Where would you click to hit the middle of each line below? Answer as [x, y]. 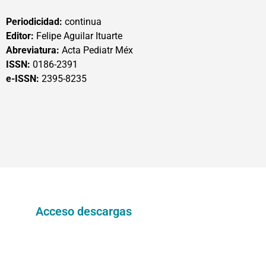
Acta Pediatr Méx [96, 50]
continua [82, 22]
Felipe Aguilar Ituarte [78, 36]
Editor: [20, 36]
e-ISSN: [24, 79]
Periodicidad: [34, 22]
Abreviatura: [33, 50]
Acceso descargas [84, 212]
